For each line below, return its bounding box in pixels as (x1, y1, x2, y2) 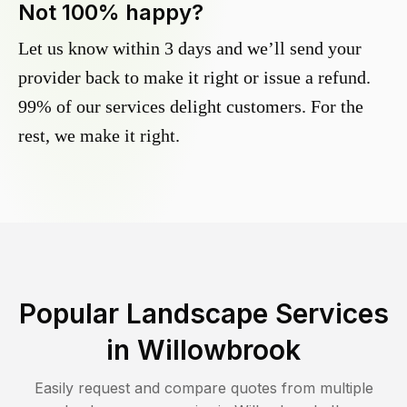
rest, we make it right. (18, 125, 180, 146)
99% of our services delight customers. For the (18, 96, 363, 117)
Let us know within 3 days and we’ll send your (18, 38, 362, 59)
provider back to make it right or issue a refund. (18, 67, 371, 88)
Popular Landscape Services (18, 297, 389, 331)
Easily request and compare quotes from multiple (34, 379, 373, 398)
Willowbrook (137, 333, 301, 367)
